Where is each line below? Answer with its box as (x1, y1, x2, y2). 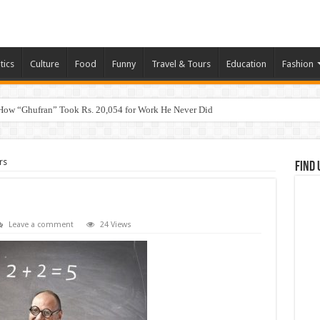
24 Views (99, 220, 131, 229)
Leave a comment (8, 220, 74, 229)
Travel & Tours (151, 59, 211, 69)
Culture (29, 59, 59, 69)
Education (226, 59, 266, 69)
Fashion (281, 59, 314, 69)
